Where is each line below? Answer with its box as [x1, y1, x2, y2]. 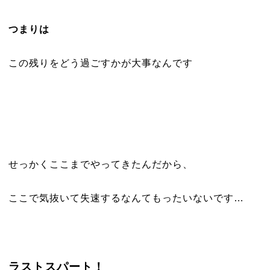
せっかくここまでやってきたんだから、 [8, 159, 193, 169]
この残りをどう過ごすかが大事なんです [8, 58, 193, 68]
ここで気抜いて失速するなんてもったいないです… [8, 193, 244, 203]
